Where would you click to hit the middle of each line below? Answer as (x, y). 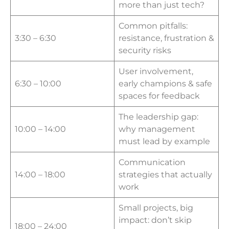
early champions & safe (165, 83)
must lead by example (165, 141)
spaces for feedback (160, 96)
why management (157, 129)
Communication (152, 162)
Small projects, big (156, 208)
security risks (146, 50)
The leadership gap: (158, 117)
